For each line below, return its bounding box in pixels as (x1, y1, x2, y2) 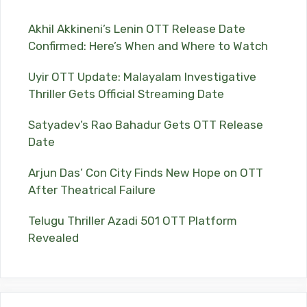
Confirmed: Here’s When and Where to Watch (28, 39, 268, 53)
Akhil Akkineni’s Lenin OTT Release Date (28, 22, 245, 36)
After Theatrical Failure (28, 183, 156, 197)
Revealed (28, 231, 79, 245)
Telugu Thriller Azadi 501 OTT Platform (28, 214, 237, 228)
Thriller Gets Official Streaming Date (28, 87, 224, 101)
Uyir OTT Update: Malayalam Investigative (28, 70, 256, 84)
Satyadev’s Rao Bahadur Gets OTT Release (28, 118, 263, 132)
